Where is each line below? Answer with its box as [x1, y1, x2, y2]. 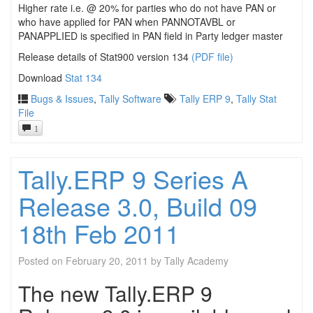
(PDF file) [191, 49, 233, 64]
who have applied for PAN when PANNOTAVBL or [18, 14, 235, 29]
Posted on [18, 254, 66, 268]
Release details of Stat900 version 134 [18, 49, 191, 64]
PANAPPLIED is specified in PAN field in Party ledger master [18, 28, 283, 43]
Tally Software [99, 91, 161, 105]
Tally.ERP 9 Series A [18, 161, 248, 197]
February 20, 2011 [66, 254, 148, 268]
